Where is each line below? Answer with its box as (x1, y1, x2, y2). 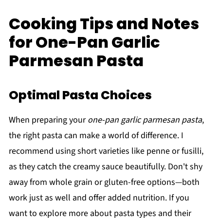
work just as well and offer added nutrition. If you (8, 191, 189, 204)
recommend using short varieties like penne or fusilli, (8, 145, 203, 157)
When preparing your (8, 113, 88, 126)
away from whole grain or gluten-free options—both (8, 176, 200, 188)
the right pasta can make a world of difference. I (8, 129, 183, 142)
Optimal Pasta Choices (8, 86, 152, 104)
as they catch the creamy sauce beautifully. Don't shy (8, 160, 202, 173)
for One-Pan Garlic (8, 31, 160, 53)
